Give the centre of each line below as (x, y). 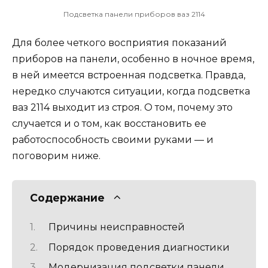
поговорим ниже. (56, 156)
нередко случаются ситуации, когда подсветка (131, 91)
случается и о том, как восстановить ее (109, 123)
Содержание (67, 197)
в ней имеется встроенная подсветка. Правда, (129, 75)
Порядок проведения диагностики (139, 247)
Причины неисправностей (116, 227)
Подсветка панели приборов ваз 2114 (134, 14)
